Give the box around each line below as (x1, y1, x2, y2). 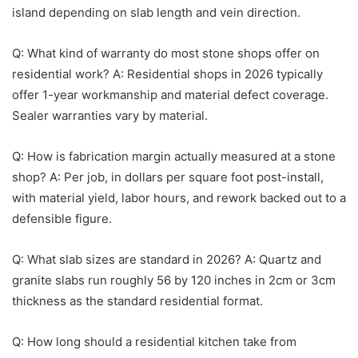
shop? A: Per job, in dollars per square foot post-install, (12, 169, 324, 185)
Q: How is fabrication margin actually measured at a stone (12, 148, 336, 164)
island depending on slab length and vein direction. (12, 4, 300, 20)
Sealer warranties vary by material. (12, 107, 208, 123)
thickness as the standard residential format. (12, 292, 263, 308)
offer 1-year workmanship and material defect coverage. (12, 86, 328, 102)
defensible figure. (12, 210, 112, 226)
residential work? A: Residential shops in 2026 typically (12, 66, 323, 82)
